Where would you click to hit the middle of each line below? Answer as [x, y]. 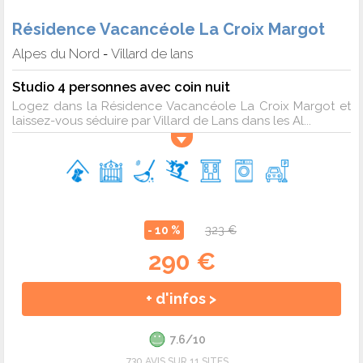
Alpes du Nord [56, 53]
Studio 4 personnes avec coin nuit [121, 86]
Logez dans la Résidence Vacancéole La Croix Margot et [181, 106]
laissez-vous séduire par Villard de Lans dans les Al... [162, 120]
